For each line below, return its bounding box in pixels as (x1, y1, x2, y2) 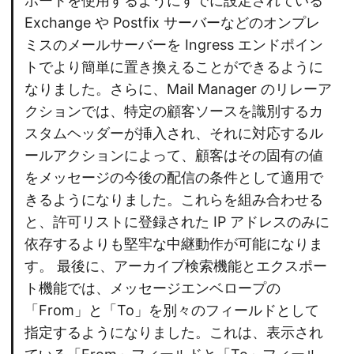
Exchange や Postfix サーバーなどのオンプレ (24, 14, 320, 32)
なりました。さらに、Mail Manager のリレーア (24, 81, 332, 98)
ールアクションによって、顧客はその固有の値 (24, 147, 323, 164)
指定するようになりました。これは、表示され (24, 324, 323, 341)
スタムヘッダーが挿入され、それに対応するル (24, 125, 323, 142)
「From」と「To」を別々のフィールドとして (24, 302, 319, 319)
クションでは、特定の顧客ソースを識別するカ (24, 103, 323, 120)
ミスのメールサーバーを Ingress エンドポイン (24, 36, 323, 54)
